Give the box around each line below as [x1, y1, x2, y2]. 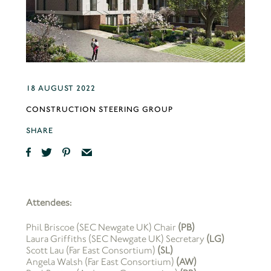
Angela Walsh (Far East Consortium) [25, 256, 176, 268]
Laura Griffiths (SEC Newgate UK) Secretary [25, 233, 206, 245]
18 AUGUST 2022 [25, 83, 96, 93]
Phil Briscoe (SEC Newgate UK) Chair [25, 221, 178, 233]
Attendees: [25, 197, 71, 209]
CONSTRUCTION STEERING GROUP [25, 105, 173, 114]
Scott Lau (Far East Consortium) [25, 244, 157, 256]
